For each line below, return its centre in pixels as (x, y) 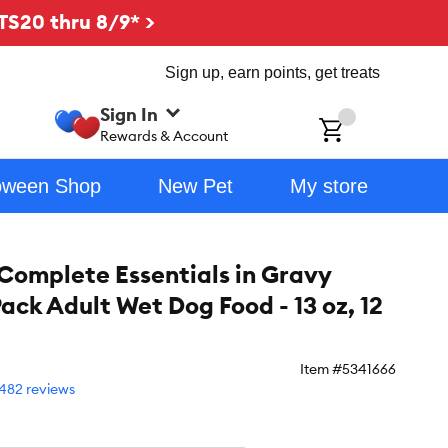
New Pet (195, 186)
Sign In (129, 114)
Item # (321, 369)
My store (328, 186)
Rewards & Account (164, 135)
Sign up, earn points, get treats (272, 72)
